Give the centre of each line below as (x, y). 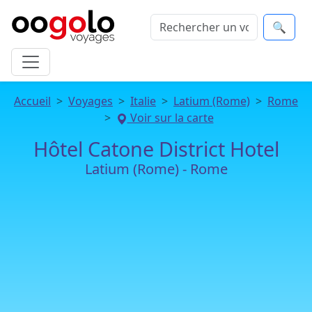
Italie (143, 101)
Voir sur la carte (170, 118)
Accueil (32, 101)
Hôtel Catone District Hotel (156, 149)
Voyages (91, 101)
